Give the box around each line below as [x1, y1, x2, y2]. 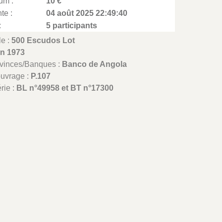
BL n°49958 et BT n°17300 [16, 84, 114, 92]
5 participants [46, 21, 98, 30]
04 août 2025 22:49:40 [46, 9, 128, 17]
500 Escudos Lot [11, 36, 75, 45]
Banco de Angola [62, 60, 127, 68]
